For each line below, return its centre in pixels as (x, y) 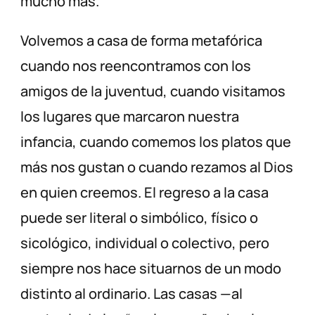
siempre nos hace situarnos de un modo (151, 269)
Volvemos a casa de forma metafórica (142, 41)
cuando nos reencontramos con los (136, 66)
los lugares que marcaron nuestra (130, 117)
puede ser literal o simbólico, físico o (140, 218)
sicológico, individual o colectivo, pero (145, 243)
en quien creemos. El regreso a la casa (145, 193)
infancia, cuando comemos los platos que (156, 142)
